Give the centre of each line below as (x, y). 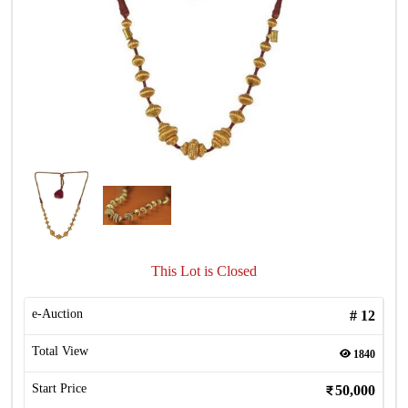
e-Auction (57, 314)
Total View (60, 351)
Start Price (59, 388)
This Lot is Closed (204, 271)
